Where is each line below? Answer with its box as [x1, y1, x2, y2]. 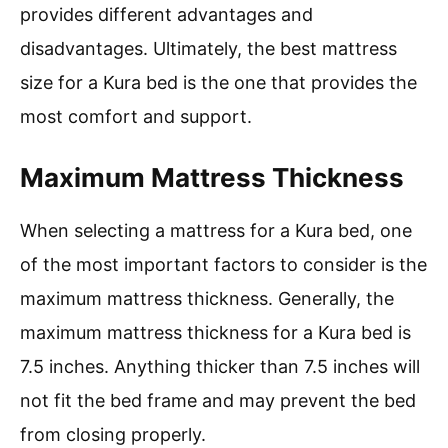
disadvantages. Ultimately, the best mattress [20, 38, 397, 60]
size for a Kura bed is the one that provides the [20, 72, 417, 94]
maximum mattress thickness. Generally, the [20, 288, 394, 310]
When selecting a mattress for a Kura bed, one [20, 220, 412, 242]
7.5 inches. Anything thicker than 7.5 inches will [20, 356, 420, 378]
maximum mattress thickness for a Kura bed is [20, 322, 411, 344]
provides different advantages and [20, 4, 313, 26]
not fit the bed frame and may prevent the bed [20, 390, 416, 412]
